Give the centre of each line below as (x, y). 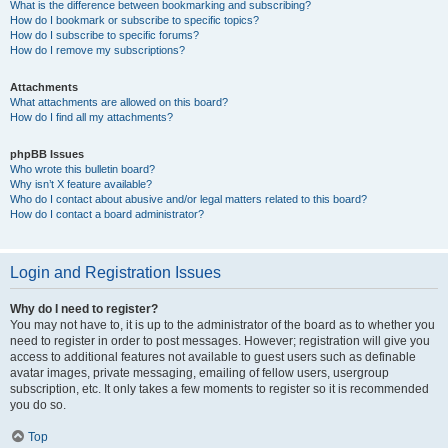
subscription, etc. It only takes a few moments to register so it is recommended (219, 389)
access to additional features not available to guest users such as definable (213, 357)
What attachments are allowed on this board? (119, 102)
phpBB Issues (47, 154)
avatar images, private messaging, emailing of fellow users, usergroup (199, 373)
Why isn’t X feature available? (81, 184)
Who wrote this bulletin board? (82, 169)
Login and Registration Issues (115, 272)
